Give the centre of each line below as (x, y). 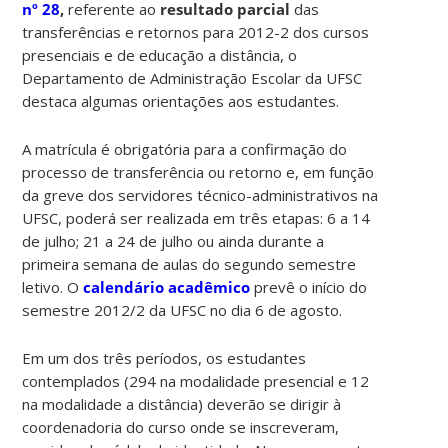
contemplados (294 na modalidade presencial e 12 (196, 380)
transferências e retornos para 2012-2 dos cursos (196, 31)
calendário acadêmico (167, 286)
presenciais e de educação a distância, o (160, 54)
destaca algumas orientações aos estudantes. (181, 100)
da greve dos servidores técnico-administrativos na (200, 194)
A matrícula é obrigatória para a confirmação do (185, 148)
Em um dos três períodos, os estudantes (164, 357)
